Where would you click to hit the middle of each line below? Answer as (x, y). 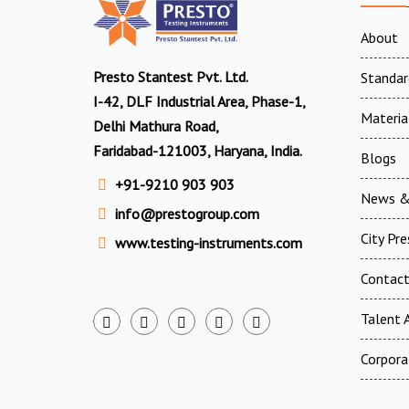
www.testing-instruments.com (209, 242)
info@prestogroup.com (187, 213)
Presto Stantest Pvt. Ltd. (171, 76)
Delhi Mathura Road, (156, 126)
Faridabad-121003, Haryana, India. (198, 150)
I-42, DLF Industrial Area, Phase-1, (199, 101)
